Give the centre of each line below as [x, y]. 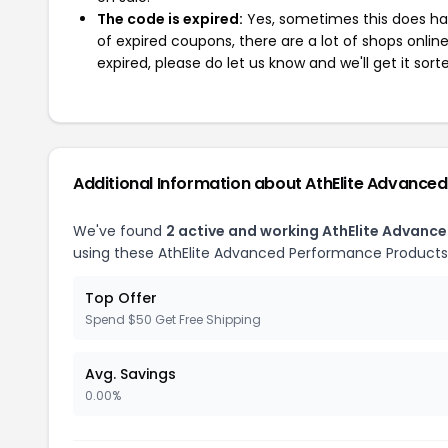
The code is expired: [170, 18]
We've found [119, 230]
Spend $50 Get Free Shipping [173, 319]
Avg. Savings [130, 373]
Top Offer [121, 297]
